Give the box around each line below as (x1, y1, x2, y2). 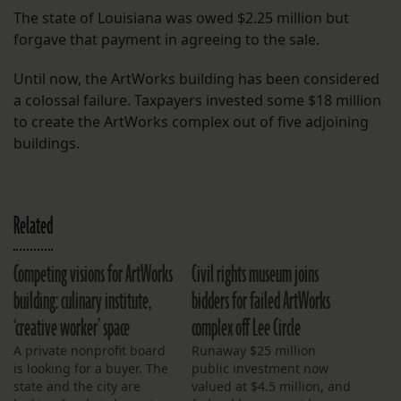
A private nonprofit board (13, 342, 166, 360)
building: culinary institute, (13, 286, 151, 319)
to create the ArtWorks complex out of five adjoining (13, 112, 369, 132)
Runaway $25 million (192, 342, 316, 360)
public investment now (192, 360, 328, 378)
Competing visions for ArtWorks (13, 259, 173, 292)
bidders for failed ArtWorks (192, 286, 330, 319)
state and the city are (13, 378, 141, 396)
